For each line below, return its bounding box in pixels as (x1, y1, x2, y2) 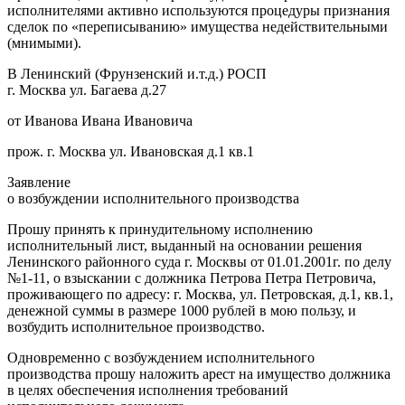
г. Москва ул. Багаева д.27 (7, 81, 166, 98)
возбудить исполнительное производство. (7, 318, 265, 334)
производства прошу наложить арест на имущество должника (7, 365, 391, 381)
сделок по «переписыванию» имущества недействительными (7, 18, 388, 34)
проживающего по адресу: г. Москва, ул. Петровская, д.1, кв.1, (7, 286, 393, 302)
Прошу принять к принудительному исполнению (7, 221, 313, 237)
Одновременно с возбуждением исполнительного (7, 349, 315, 365)
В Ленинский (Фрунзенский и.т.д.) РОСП (7, 65, 267, 81)
